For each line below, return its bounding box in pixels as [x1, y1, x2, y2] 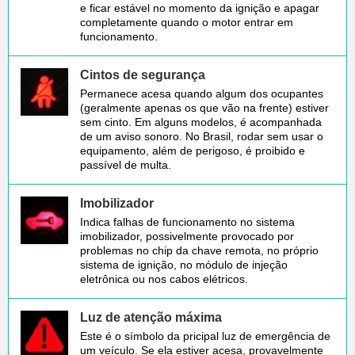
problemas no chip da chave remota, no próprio [80, 243, 319, 257]
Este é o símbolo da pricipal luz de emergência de [80, 329, 330, 342]
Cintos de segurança [80, 67, 205, 82]
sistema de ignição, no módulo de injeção [80, 258, 288, 271]
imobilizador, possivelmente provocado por [80, 229, 294, 242]
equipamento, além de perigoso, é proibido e [80, 143, 305, 157]
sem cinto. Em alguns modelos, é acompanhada [80, 115, 322, 128]
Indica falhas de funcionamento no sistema [80, 215, 295, 228]
